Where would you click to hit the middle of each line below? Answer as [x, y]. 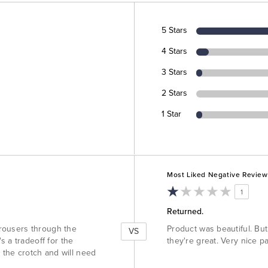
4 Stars [174, 51]
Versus [147, 162]
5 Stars [174, 31]
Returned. [185, 211]
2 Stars [174, 93]
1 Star [171, 114]
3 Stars [174, 72]
